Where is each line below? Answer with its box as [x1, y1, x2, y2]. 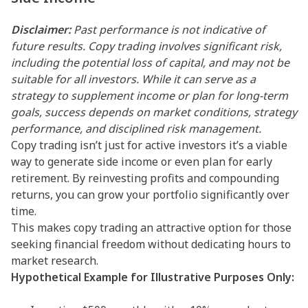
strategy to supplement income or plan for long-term [11, 88, 288, 104]
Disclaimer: [11, 22, 71, 38]
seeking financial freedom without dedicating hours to [11, 236, 291, 252]
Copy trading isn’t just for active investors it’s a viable [11, 137, 287, 153]
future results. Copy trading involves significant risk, [11, 38, 282, 54]
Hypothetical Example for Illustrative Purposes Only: [11, 269, 294, 285]
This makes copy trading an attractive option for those [11, 220, 291, 236]
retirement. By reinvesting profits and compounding [11, 170, 279, 186]
